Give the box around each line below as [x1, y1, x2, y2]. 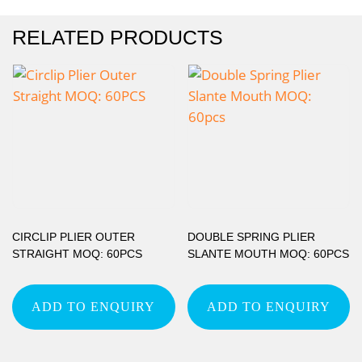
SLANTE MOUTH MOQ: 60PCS [187, 246, 349, 260]
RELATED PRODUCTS [12, 25, 223, 48]
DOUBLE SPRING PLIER [187, 229, 315, 243]
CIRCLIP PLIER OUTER [12, 229, 135, 243]
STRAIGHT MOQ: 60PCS [12, 246, 142, 260]
